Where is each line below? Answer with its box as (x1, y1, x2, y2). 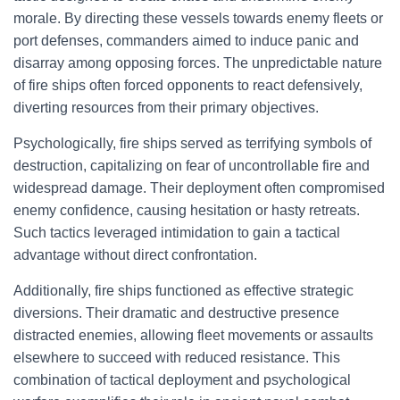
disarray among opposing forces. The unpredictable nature (13, 55, 382, 71)
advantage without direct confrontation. (13, 247, 257, 262)
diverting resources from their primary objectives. (13, 100, 319, 115)
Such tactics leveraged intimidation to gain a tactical (13, 225, 340, 240)
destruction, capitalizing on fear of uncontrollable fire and (13, 158, 370, 173)
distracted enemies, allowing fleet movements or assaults (13, 328, 373, 343)
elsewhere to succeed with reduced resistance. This (13, 350, 340, 365)
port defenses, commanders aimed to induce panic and (13, 33, 359, 48)
